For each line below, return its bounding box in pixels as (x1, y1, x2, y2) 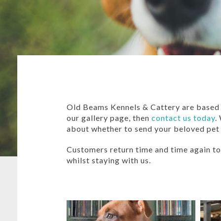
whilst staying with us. (67, 155, 151, 165)
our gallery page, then (67, 112, 151, 122)
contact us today (151, 112, 215, 122)
